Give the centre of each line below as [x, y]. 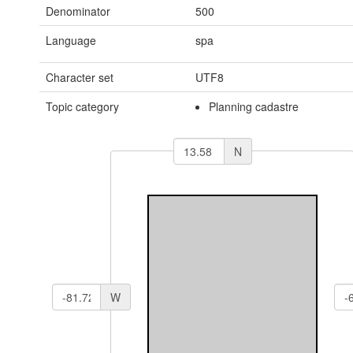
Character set [80, 77]
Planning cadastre [254, 106]
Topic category [82, 106]
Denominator [78, 11]
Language [71, 40]
